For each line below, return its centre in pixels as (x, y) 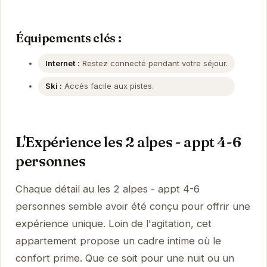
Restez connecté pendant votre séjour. (153, 63)
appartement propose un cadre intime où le (118, 241)
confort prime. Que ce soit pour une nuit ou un (125, 258)
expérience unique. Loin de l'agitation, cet (113, 224)
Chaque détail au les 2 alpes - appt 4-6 (107, 189)
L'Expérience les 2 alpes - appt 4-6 (128, 142)
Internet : (62, 63)
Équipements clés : (68, 38)
